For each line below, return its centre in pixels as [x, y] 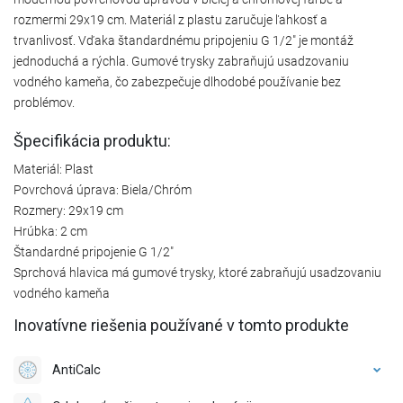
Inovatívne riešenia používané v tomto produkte [181, 325]
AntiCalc [76, 369]
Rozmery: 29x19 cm [68, 210]
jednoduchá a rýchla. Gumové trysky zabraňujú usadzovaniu [181, 61]
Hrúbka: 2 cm [50, 231]
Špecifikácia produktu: [92, 140]
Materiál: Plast [54, 169]
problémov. [44, 102]
